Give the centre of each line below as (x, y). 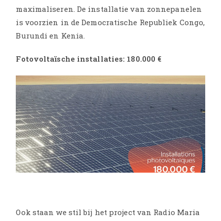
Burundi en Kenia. (51, 36)
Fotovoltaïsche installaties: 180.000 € (89, 59)
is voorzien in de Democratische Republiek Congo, (110, 22)
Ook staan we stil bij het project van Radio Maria (108, 212)
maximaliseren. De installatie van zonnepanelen (109, 9)
